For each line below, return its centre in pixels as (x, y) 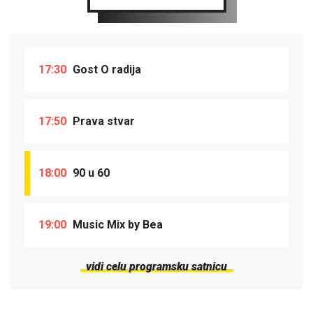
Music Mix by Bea (116, 224)
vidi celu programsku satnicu (156, 266)
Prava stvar (102, 121)
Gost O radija (105, 69)
